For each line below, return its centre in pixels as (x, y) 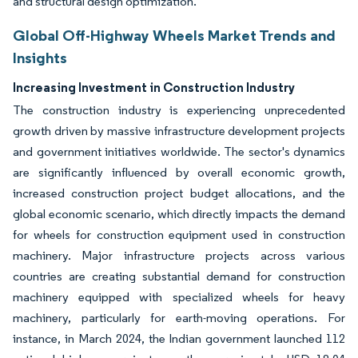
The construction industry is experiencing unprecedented (179, 110)
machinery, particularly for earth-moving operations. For (179, 318)
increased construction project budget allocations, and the (179, 193)
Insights (40, 58)
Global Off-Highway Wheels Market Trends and (174, 35)
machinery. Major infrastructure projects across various (179, 255)
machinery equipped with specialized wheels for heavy (179, 297)
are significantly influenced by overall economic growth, (179, 172)
